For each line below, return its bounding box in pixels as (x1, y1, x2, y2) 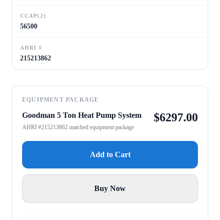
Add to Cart (89, 150, 131, 159)
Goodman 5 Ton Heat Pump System (22, 110, 141, 119)
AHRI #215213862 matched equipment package (22, 123, 134, 131)
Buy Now (94, 184, 126, 192)
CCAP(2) (20, 12, 46, 19)
